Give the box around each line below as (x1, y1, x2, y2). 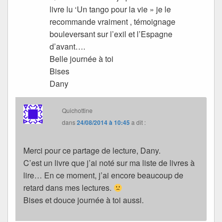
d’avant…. (50, 41, 86, 53)
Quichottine (62, 106, 93, 115)
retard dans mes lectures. (23, 182, 113, 194)
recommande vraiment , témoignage (50, 16, 176, 28)
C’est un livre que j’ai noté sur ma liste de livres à (23, 157, 195, 169)
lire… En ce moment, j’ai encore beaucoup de (23, 169, 183, 181)
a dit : (131, 118, 146, 127)
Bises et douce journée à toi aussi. (23, 194, 144, 206)
